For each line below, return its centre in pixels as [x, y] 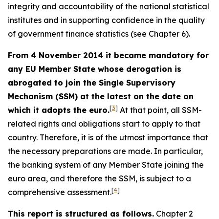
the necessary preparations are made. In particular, [105, 151]
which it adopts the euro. [59, 110]
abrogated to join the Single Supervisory [92, 83]
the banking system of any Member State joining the [106, 165]
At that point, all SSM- [160, 110]
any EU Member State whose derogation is [95, 69]
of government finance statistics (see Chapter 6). [99, 34]
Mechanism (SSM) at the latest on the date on [101, 96]
